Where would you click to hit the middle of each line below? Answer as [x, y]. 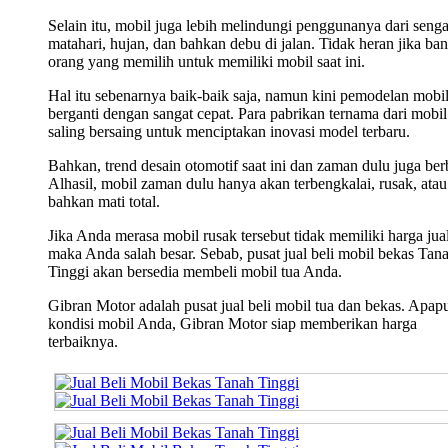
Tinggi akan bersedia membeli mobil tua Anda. [195, 272]
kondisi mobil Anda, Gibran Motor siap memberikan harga [232, 324]
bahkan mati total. [104, 202]
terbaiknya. [83, 342]
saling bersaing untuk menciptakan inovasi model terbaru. [229, 132]
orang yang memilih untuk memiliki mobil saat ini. [206, 62]
